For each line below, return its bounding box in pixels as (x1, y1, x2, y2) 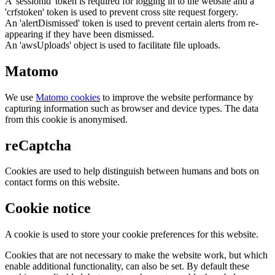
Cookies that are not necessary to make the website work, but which (5, 250, 268, 261)
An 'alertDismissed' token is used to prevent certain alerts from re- (5, 17, 258, 28)
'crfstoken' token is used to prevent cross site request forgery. (5, 6, 238, 17)
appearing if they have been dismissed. (5, 28, 154, 39)
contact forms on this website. (5, 177, 120, 188)
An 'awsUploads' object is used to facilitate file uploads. (5, 39, 220, 50)
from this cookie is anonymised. (5, 114, 128, 125)
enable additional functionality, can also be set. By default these (5, 261, 249, 272)
